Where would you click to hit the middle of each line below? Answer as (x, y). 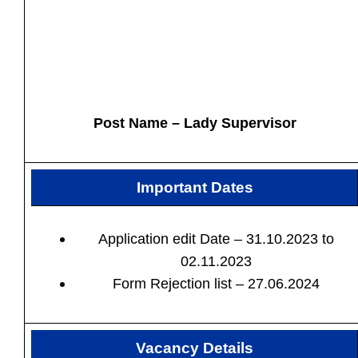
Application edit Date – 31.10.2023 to (216, 239)
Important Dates (195, 187)
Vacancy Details (195, 348)
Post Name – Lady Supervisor (195, 123)
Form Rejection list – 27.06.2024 (216, 284)
